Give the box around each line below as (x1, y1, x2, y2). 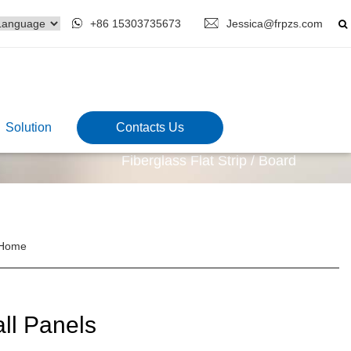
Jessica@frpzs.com (226, 17, 323, 30)
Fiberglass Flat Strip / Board (121, 153, 296, 168)
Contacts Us (115, 121, 184, 134)
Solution (5, 121, 52, 134)
